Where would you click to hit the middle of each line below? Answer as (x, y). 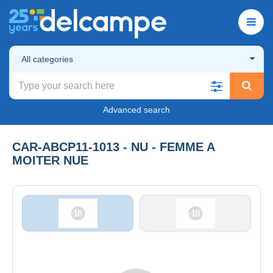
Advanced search (136, 109)
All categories (47, 59)
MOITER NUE (50, 160)
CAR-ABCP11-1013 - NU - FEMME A (113, 147)
